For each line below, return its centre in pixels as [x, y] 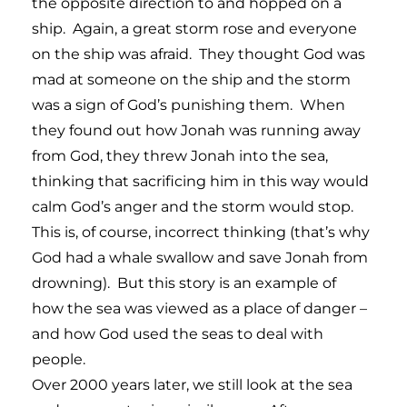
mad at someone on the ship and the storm [191, 79]
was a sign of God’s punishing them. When [189, 104]
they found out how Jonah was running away [196, 130]
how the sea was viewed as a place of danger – [199, 308]
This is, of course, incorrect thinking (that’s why [201, 232]
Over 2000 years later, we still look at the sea [192, 384]
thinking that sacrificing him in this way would [200, 181]
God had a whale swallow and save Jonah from [200, 257]
